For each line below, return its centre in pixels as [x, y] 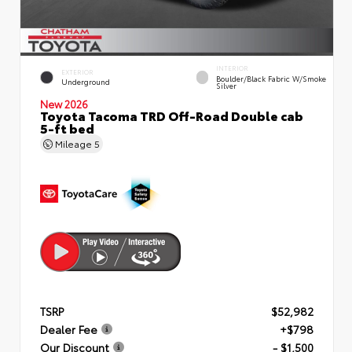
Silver [227, 85]
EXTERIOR [77, 71]
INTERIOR [233, 68]
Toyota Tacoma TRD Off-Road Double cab [172, 115]
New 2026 [64, 103]
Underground [86, 82]
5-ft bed [67, 127]
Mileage [73, 143]
